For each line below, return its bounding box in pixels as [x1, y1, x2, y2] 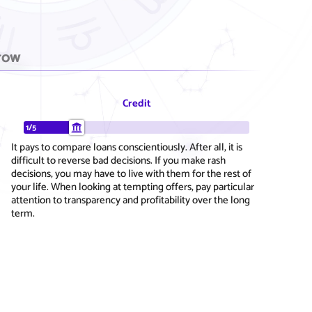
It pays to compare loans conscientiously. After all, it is [11, 138, 242, 156]
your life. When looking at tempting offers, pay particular [11, 178, 254, 196]
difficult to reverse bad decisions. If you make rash [11, 151, 226, 169]
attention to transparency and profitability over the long [11, 191, 250, 209]
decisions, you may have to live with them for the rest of [11, 164, 251, 182]
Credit [122, 94, 151, 112]
